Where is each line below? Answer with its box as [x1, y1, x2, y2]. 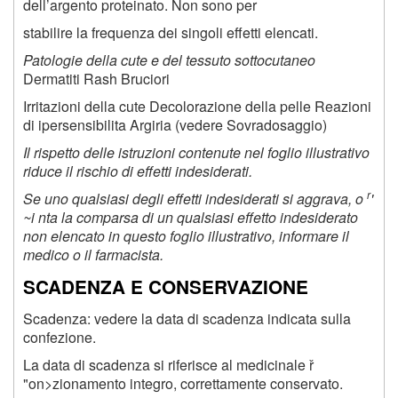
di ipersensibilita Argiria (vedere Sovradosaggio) [23, 114, 327, 135]
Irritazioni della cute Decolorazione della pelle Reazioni [23, 95, 371, 116]
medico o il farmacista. [23, 243, 163, 265]
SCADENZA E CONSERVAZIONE [23, 273, 308, 299]
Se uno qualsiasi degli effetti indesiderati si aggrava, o [23, 187, 367, 209]
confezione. [23, 326, 96, 347]
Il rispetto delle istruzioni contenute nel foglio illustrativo [23, 141, 370, 163]
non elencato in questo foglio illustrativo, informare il [23, 225, 349, 246]
